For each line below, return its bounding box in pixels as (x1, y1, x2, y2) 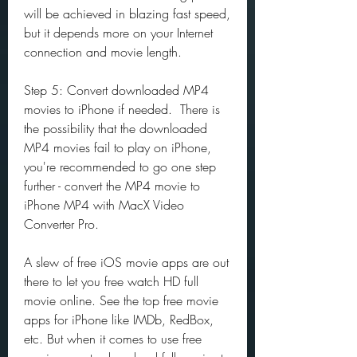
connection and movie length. (24, 43, 182, 61)
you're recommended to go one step (24, 158, 216, 175)
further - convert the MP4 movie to (24, 177, 200, 194)
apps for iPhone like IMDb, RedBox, (24, 311, 214, 328)
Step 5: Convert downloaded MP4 (24, 81, 209, 99)
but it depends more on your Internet (24, 24, 213, 41)
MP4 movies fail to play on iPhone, (24, 139, 211, 156)
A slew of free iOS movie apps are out (24, 253, 229, 271)
